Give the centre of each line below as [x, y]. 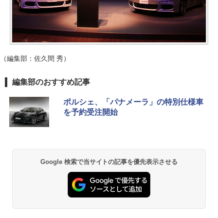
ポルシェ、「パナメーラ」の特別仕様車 [133, 102]
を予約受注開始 [91, 112]
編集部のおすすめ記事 [51, 82]
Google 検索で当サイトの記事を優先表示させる [109, 162]
